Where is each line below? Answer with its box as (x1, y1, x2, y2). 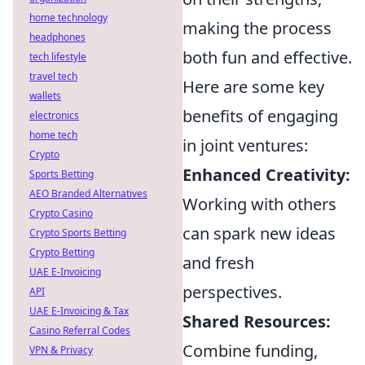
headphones (29, 30, 86, 44)
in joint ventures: (182, 134, 308, 156)
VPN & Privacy (29, 343, 93, 357)
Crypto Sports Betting (29, 226, 126, 240)
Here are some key (182, 76, 324, 98)
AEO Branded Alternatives (29, 187, 147, 200)
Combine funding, (182, 340, 318, 362)
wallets (29, 89, 61, 103)
